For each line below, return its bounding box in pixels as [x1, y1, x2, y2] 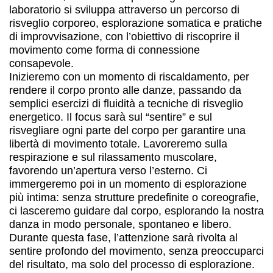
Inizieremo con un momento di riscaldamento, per [9, 71, 249, 83]
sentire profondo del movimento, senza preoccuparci [9, 245, 264, 257]
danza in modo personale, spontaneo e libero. [9, 218, 232, 230]
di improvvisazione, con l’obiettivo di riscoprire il [9, 30, 239, 43]
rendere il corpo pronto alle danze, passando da [9, 84, 241, 96]
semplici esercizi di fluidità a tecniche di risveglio [9, 97, 243, 110]
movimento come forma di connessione [9, 44, 200, 56]
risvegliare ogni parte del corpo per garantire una [9, 124, 246, 136]
